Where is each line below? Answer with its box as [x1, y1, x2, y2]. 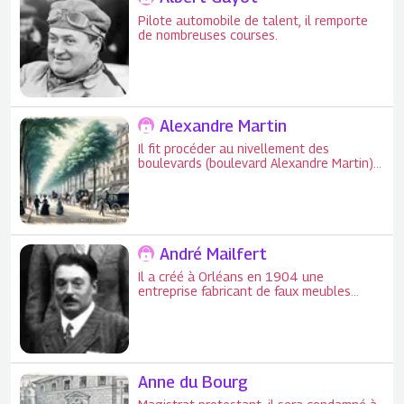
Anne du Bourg [138, 372, 249, 391]
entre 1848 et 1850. [138, 170, 265, 186]
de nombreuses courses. [138, 26, 279, 42]
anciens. [138, 298, 186, 314]
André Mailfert [160, 243, 268, 263]
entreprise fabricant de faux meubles [138, 283, 352, 299]
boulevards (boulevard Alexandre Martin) [138, 155, 374, 171]
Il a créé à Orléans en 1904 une [138, 269, 325, 285]
